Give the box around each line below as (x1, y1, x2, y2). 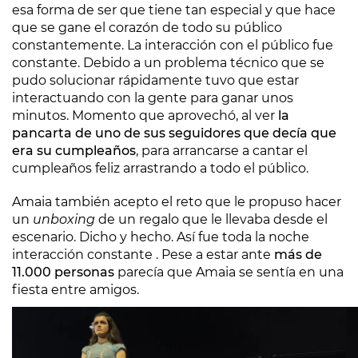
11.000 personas (12, 265, 114, 280)
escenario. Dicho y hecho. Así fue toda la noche (12, 229, 309, 245)
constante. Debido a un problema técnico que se (12, 55, 324, 70)
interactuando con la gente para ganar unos (12, 90, 293, 105)
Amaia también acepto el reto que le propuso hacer (12, 194, 341, 209)
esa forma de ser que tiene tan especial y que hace (12, 2, 336, 18)
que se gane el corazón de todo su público (12, 20, 282, 35)
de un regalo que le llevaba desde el (95, 212, 328, 227)
